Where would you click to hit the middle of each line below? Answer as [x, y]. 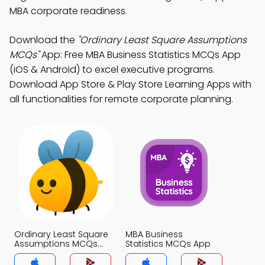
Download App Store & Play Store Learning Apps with [130, 84]
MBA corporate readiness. [68, 11]
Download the [43, 40]
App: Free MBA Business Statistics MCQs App [140, 55]
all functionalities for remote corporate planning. [121, 99]
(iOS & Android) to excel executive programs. [112, 70]
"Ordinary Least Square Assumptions [162, 40]
